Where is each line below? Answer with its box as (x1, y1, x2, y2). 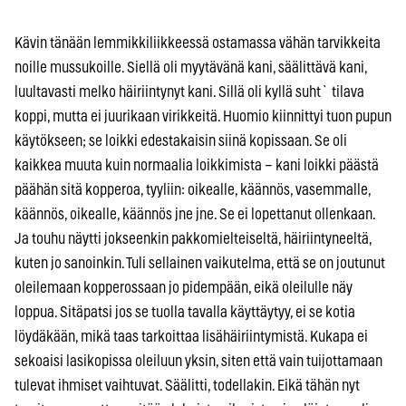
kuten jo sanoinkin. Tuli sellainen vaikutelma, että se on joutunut (14, 255, 385, 271)
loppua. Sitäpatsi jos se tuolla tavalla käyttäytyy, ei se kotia (14, 304, 355, 320)
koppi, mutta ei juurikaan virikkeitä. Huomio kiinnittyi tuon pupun (14, 108, 391, 124)
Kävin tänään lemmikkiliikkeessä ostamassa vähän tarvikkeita (14, 34, 381, 51)
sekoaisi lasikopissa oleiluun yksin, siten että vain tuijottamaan (14, 353, 382, 369)
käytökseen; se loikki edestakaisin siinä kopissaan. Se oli (14, 132, 347, 149)
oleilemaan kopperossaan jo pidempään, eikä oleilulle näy (14, 279, 353, 295)
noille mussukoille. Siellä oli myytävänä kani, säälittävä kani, (14, 59, 367, 75)
